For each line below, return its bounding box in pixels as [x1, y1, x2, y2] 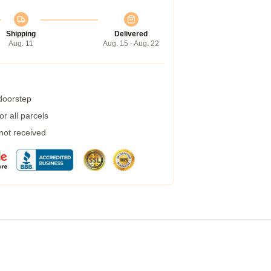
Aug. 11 [8, 39, 33, 48]
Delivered [114, 30, 148, 38]
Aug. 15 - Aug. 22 [103, 39, 159, 48]
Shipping [6, 30, 36, 38]
